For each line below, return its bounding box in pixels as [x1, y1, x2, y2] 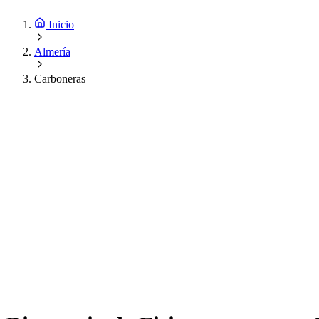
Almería [34, 46, 70, 58]
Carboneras [34, 73, 85, 85]
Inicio [48, 19, 74, 31]
